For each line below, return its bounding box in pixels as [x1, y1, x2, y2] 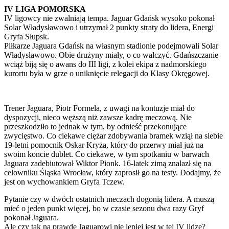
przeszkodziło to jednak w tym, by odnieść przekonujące [4, 122, 187, 131]
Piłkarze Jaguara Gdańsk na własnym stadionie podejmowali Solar [4, 41, 218, 50]
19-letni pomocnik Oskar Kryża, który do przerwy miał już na [4, 140, 203, 149]
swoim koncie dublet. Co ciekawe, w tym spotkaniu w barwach [4, 149, 209, 158]
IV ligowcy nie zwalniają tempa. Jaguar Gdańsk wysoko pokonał [4, 13, 215, 22]
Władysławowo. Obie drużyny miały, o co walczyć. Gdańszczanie [4, 50, 218, 59]
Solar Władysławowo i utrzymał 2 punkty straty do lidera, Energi [4, 22, 214, 32]
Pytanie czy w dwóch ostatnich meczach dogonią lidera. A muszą [4, 194, 214, 203]
